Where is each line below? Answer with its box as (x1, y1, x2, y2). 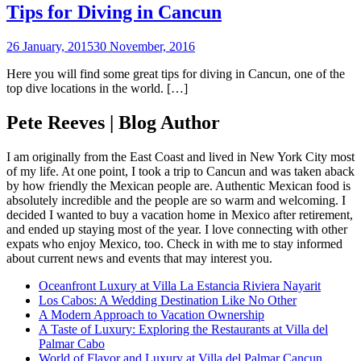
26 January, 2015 (6, 39, 93, 53)
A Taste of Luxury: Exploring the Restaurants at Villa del (39, 322, 328, 336)
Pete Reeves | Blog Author (6, 111, 220, 133)
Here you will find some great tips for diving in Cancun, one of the (6, 66, 345, 81)
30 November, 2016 (93, 39, 195, 53)
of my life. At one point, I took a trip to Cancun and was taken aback (6, 164, 355, 178)
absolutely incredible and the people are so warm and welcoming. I (6, 193, 346, 207)
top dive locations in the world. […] (6, 81, 188, 95)
